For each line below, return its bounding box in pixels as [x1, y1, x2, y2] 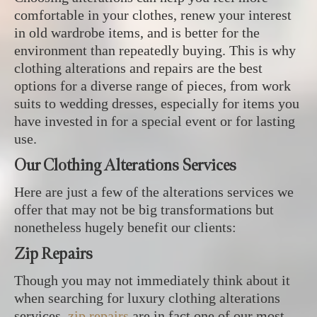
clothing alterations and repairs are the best [14, 60, 263, 76]
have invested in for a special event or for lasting [14, 113, 295, 129]
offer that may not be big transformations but [14, 202, 274, 217]
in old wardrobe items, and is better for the [14, 25, 260, 40]
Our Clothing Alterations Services [14, 155, 236, 175]
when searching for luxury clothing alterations [14, 290, 280, 306]
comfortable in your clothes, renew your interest [14, 7, 292, 23]
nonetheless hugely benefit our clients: [14, 219, 236, 235]
